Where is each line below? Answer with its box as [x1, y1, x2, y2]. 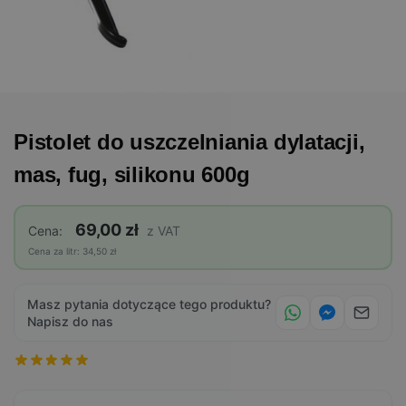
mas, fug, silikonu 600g [14, 162, 250, 187]
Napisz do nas [27, 314, 113, 329]
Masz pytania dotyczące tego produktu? [27, 296, 271, 312]
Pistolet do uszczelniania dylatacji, [14, 130, 365, 154]
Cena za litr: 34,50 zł [28, 246, 116, 256]
